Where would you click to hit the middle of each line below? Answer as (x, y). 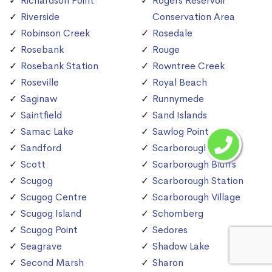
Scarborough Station (198, 180)
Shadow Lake (181, 246)
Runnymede (178, 98)
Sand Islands (180, 115)
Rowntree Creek (189, 66)
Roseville (40, 82)
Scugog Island (51, 213)
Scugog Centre (54, 197)
